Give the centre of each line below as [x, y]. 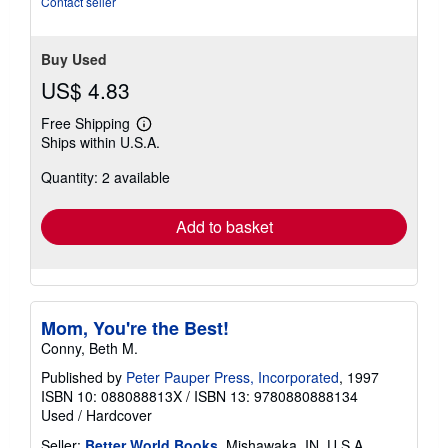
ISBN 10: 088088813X [111, 395]
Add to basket [224, 226]
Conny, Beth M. [89, 347]
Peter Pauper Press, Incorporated [232, 376]
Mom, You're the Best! [135, 327]
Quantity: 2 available [105, 176]
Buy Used [74, 58]
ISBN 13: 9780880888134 [276, 395]
